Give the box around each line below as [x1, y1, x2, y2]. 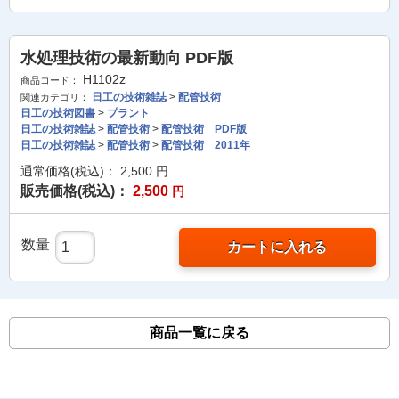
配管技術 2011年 [161, 139, 250, 151]
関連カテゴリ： [20, 92, 89, 102]
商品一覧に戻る [150, 325, 249, 340]
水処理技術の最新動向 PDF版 [20, 49, 233, 67]
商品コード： [20, 75, 79, 85]
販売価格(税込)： [20, 183, 129, 199]
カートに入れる [227, 240, 328, 255]
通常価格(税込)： [20, 164, 117, 178]
